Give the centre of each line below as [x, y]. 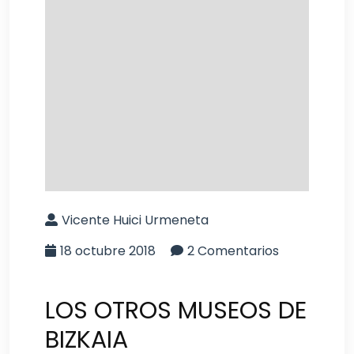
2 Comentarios [233, 250]
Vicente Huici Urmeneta [135, 220]
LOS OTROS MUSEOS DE [176, 310]
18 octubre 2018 [108, 250]
